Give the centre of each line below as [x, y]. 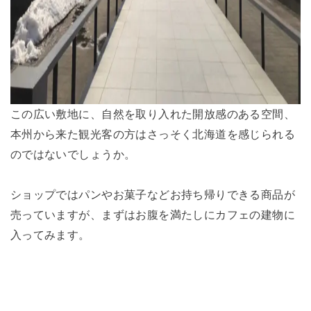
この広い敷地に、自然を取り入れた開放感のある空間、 [153, 114]
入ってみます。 [50, 234]
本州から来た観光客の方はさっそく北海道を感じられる [153, 134]
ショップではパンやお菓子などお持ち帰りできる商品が [153, 194]
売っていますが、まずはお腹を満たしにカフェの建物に [153, 214]
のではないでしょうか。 [73, 154]
